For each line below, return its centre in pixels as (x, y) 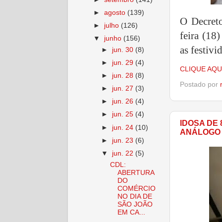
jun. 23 (124, 140)
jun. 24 (124, 127)
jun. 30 (124, 50)
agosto (116, 12)
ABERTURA (136, 172)
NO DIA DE (135, 196)
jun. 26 (124, 102)
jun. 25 (124, 114)
